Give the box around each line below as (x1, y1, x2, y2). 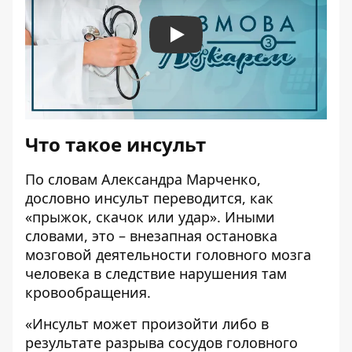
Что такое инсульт (25, 131, 206, 158)
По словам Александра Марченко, (25, 170, 261, 189)
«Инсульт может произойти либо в (25, 314, 269, 334)
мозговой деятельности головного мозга (25, 245, 311, 265)
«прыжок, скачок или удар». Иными (25, 207, 275, 227)
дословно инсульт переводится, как (25, 189, 273, 208)
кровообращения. (25, 283, 151, 302)
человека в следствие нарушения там (25, 264, 287, 284)
